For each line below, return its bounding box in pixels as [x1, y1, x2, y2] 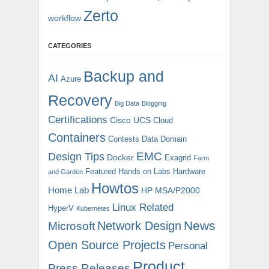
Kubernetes [76, 205, 110, 213]
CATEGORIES [48, 42, 91, 50]
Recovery [48, 92, 112, 109]
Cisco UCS [110, 115, 151, 125]
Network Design [97, 219, 181, 233]
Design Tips [48, 151, 104, 163]
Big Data [115, 100, 139, 107]
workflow [48, 13, 81, 23]
